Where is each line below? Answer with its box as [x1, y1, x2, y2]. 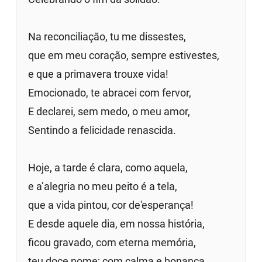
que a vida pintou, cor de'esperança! [28, 198, 194, 211]
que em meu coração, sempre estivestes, [28, 49, 220, 61]
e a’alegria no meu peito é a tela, [28, 180, 178, 192]
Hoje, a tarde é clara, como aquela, [28, 161, 188, 174]
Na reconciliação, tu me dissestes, [28, 30, 187, 43]
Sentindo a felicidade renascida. [28, 123, 177, 136]
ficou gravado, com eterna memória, [28, 236, 196, 249]
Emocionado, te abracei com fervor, [28, 86, 192, 99]
